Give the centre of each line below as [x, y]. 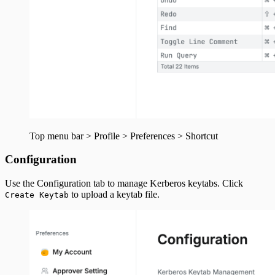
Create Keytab [37, 195]
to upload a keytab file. [114, 195]
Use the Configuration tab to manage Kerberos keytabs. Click [124, 184]
